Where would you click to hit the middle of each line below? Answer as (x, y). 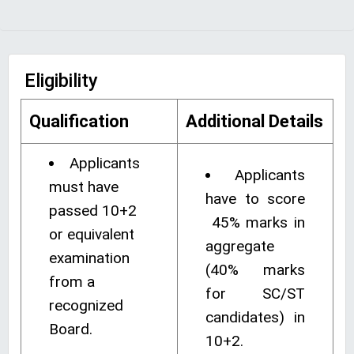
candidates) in (255, 317)
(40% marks (255, 270)
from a (72, 282)
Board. (71, 329)
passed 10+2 (93, 211)
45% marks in (255, 222)
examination (89, 258)
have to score (255, 199)
